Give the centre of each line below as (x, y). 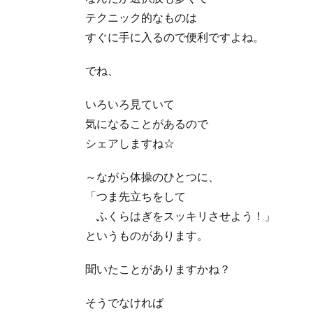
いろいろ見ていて (130, 103)
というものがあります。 (147, 235)
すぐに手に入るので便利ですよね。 (175, 36)
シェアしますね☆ (130, 143)
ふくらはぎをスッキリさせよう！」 (180, 215)
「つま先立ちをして (136, 196)
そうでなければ (124, 302)
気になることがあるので (147, 123)
